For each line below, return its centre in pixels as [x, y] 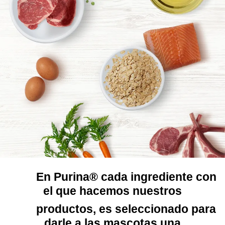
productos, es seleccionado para [113, 209]
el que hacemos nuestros [113, 191]
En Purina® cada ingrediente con [113, 177]
